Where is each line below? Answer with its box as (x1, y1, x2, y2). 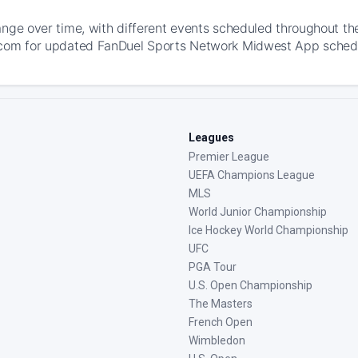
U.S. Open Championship (189, 279, 312, 292)
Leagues (189, 131, 234, 144)
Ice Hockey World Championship (189, 224, 348, 237)
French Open (189, 316, 253, 328)
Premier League (189, 150, 269, 163)
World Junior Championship (189, 205, 327, 218)
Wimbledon (189, 334, 245, 347)
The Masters (189, 297, 253, 310)
